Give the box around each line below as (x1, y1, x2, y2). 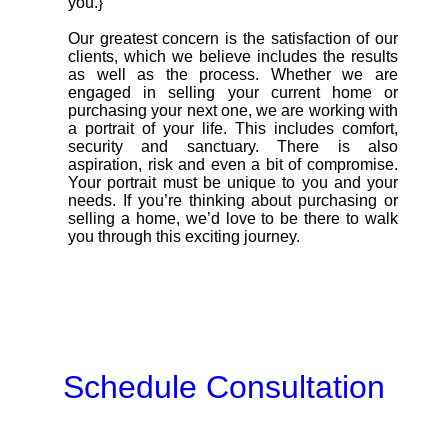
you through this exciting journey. (68, 228, 300, 245)
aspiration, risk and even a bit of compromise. (68, 156, 398, 173)
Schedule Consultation (63, 368, 385, 405)
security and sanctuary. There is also (68, 138, 398, 155)
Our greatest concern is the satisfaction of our (68, 30, 398, 47)
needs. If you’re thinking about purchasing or (68, 192, 398, 209)
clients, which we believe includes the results (68, 48, 398, 65)
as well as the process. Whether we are (68, 66, 398, 83)
